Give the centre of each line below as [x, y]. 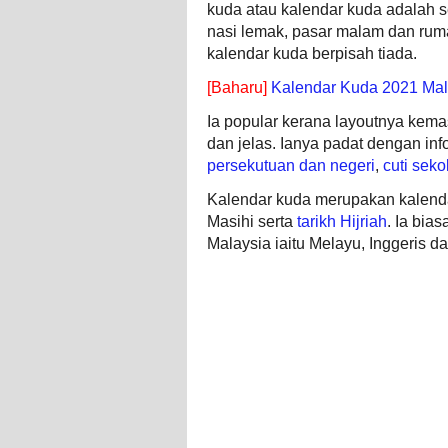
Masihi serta [252, 221]
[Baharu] [237, 87]
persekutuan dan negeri [291, 165]
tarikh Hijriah [342, 221]
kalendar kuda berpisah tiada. [312, 53]
